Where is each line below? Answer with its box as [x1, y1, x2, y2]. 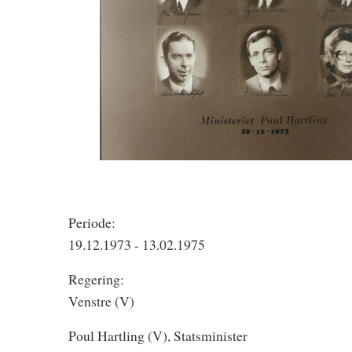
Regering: [68, 269, 124, 289]
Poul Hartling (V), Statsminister [68, 326, 247, 346]
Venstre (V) [68, 291, 134, 311]
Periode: [68, 213, 115, 233]
